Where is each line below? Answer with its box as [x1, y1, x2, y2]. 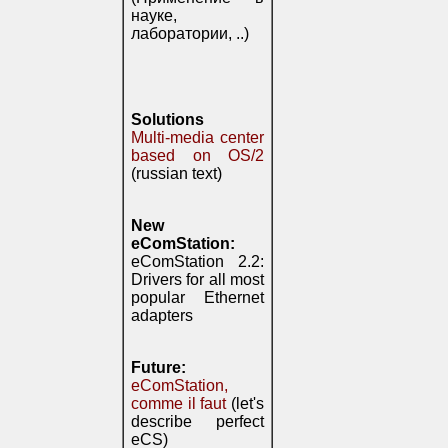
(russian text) [131, 165, 222, 182]
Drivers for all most [131, 271, 264, 288]
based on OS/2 [131, 147, 264, 164]
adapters [131, 307, 193, 324]
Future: [131, 359, 186, 376]
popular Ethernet [131, 289, 264, 306]
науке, [131, 7, 177, 24]
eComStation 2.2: [131, 253, 264, 270]
